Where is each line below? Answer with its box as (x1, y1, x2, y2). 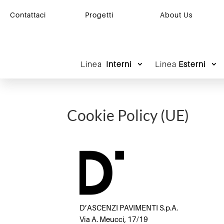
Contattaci (10, 10, 46, 19)
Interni (103, 58, 131, 69)
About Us (160, 10, 192, 19)
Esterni (178, 58, 205, 69)
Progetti (85, 10, 113, 19)
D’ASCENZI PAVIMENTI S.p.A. (79, 203, 178, 212)
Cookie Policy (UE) (67, 105, 189, 124)
